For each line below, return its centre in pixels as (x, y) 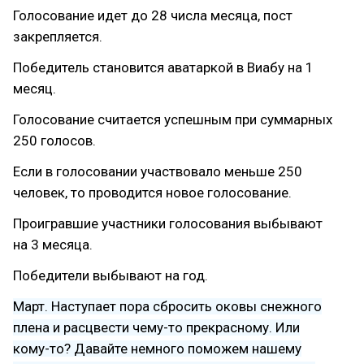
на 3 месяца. (53, 245)
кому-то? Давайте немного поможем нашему (157, 349)
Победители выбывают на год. (110, 275)
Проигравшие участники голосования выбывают (168, 223)
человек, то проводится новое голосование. (152, 193)
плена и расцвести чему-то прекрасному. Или (156, 327)
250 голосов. (54, 141)
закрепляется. (58, 37)
